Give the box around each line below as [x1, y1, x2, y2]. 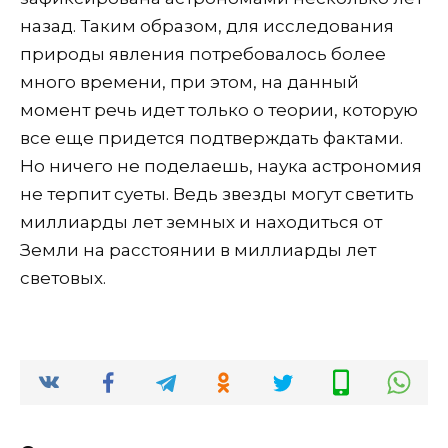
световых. [20, 267, 106, 288]
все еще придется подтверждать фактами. [20, 127, 403, 148]
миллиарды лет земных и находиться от [20, 211, 382, 232]
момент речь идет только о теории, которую [20, 99, 418, 120]
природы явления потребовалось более [20, 43, 386, 64]
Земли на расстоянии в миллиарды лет [20, 239, 376, 260]
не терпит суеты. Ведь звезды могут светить [20, 183, 414, 204]
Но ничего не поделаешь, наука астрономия [20, 155, 422, 176]
